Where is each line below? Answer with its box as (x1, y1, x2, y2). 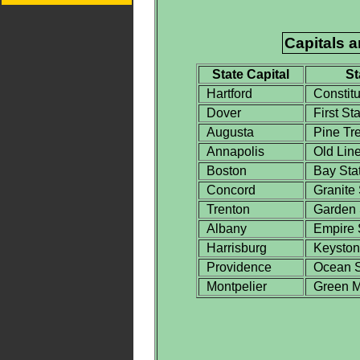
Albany (199, 221, 247, 235)
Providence (199, 260, 272, 274)
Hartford (199, 86, 252, 100)
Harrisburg (199, 240, 267, 255)
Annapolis (199, 144, 264, 158)
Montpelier (199, 279, 267, 293)
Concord (199, 182, 256, 197)
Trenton (199, 202, 250, 216)
